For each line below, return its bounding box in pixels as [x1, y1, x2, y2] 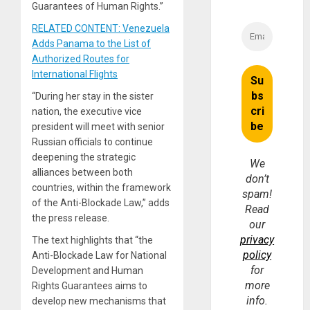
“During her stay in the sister [32, 90, 154, 102]
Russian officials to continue [32, 136, 153, 147]
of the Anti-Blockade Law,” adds [32, 197, 170, 208]
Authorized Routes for [32, 53, 129, 64]
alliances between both [32, 166, 133, 178]
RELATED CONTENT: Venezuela [32, 22, 170, 34]
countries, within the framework [32, 181, 171, 193]
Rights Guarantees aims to [32, 280, 147, 291]
